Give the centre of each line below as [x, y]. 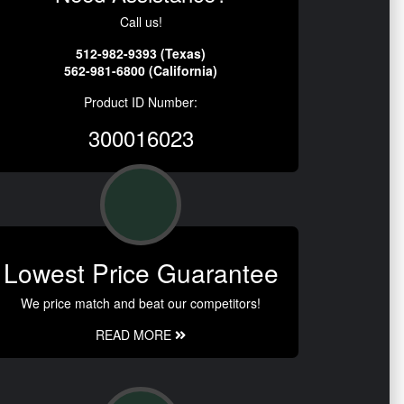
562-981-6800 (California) [141, 70]
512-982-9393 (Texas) [141, 53]
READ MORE [135, 334]
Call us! [141, 21]
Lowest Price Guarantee [141, 272]
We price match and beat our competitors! [141, 303]
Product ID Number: [141, 101]
